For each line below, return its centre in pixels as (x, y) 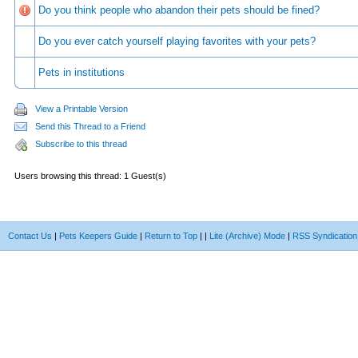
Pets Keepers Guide (98, 236)
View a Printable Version (82, 109)
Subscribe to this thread (81, 144)
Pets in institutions (82, 72)
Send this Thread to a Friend (90, 126)
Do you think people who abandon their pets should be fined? (179, 10)
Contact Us (30, 236)
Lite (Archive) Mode (247, 236)
